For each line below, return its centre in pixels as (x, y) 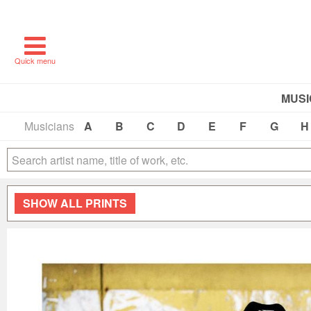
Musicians (49, 126)
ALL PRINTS (94, 203)
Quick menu (35, 60)
